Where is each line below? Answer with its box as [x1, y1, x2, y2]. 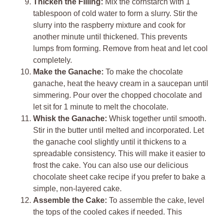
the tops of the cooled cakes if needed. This [33, 207, 182, 216]
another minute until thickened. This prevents [33, 32, 187, 41]
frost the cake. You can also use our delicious [33, 161, 188, 169]
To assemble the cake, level [107, 196, 204, 204]
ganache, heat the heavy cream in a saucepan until [33, 79, 208, 88]
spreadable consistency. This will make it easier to [33, 149, 205, 158]
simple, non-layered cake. [33, 184, 122, 193]
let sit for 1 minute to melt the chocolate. [33, 102, 168, 111]
